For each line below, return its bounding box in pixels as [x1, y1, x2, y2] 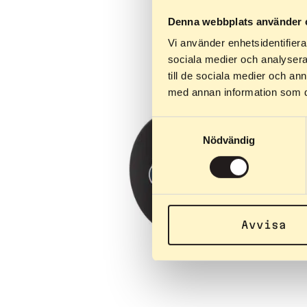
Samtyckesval [151, 118, 217, 130]
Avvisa [241, 218, 286, 231]
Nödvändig [202, 134, 256, 146]
